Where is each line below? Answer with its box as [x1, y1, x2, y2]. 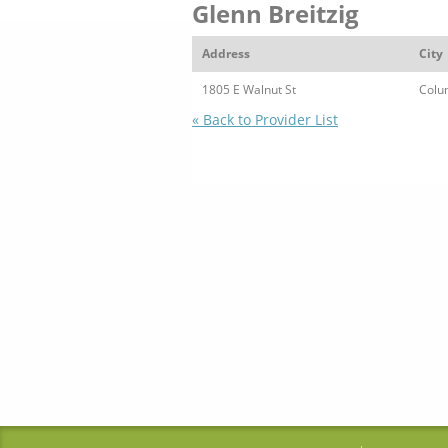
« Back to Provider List [192, 110, 338, 129]
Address [202, 45, 250, 62]
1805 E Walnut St [202, 81, 296, 98]
